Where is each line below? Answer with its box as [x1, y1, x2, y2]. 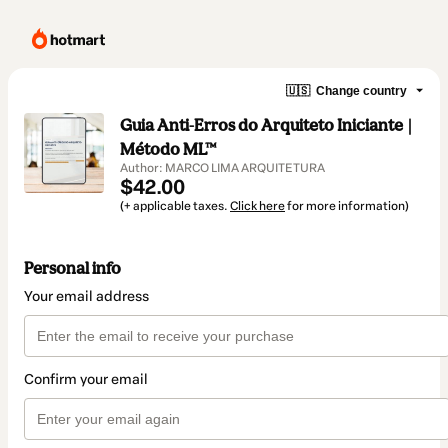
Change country [316, 83, 407, 98]
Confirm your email [24, 371, 148, 389]
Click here [230, 199, 285, 213]
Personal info [24, 258, 121, 279]
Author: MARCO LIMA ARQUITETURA [120, 161, 325, 175]
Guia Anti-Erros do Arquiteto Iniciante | [120, 115, 413, 135]
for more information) [285, 199, 409, 213]
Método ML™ [120, 139, 217, 159]
